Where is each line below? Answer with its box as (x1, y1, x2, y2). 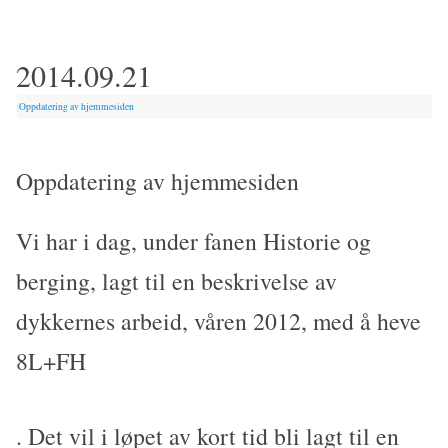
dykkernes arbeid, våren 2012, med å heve (16, 304, 422, 337)
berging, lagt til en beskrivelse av (16, 264, 338, 297)
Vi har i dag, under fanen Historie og (16, 224, 372, 257)
